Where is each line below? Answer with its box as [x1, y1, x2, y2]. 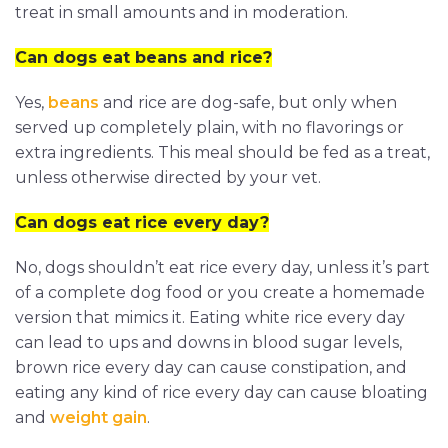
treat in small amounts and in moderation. [15, 3, 348, 23]
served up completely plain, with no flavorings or [15, 118, 404, 138]
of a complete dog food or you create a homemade [15, 283, 425, 303]
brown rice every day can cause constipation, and [15, 358, 407, 378]
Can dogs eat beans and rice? [15, 48, 272, 68]
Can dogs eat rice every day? [15, 213, 269, 233]
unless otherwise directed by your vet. [15, 168, 321, 188]
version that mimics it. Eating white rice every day [15, 308, 405, 328]
